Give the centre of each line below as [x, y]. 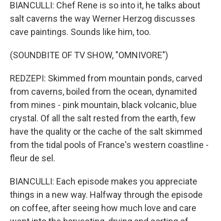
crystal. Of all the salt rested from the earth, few [103, 118]
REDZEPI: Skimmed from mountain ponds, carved [106, 78]
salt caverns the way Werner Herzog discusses [103, 18]
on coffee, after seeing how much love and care [103, 208]
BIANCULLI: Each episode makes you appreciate [104, 181]
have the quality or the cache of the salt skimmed [106, 131]
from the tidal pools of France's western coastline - [109, 145]
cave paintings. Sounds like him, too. [80, 32]
